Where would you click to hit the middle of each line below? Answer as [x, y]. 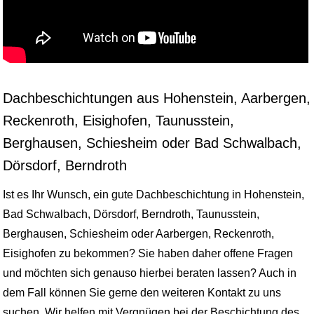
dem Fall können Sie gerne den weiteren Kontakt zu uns [142, 293]
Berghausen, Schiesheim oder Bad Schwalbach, [152, 143]
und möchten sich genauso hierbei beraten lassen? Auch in [150, 273]
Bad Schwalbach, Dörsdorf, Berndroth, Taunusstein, [131, 214]
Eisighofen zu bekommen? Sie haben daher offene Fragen [148, 254]
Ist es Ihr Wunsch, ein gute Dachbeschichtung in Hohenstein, [153, 195]
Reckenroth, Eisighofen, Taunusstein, [118, 121]
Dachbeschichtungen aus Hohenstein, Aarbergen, [157, 98]
